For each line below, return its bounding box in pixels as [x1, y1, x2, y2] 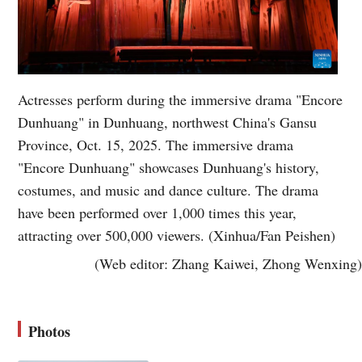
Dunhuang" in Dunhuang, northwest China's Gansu [18, 112, 318, 133]
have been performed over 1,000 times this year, [18, 203, 297, 223]
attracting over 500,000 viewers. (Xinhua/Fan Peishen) [18, 225, 336, 246]
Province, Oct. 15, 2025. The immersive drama [18, 135, 294, 155]
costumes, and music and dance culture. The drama [18, 180, 319, 200]
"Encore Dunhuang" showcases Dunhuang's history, [18, 158, 320, 178]
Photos [28, 321, 71, 343]
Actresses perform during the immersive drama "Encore [18, 90, 343, 110]
